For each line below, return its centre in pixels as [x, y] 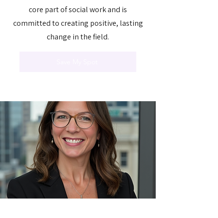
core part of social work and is [78, 9]
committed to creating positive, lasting [78, 23]
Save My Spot [77, 62]
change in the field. [78, 36]
